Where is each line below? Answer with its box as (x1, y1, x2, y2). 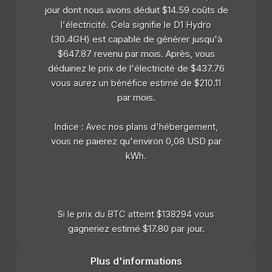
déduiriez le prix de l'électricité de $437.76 (47, 63, 225, 74)
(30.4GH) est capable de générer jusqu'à (50, 33, 222, 45)
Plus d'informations (90, 255, 182, 267)
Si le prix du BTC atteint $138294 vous (58, 208, 214, 220)
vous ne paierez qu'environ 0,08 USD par (50, 135, 222, 147)
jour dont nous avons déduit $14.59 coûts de (44, 4, 228, 16)
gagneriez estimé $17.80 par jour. (67, 223, 205, 234)
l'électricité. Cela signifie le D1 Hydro (61, 19, 211, 30)
